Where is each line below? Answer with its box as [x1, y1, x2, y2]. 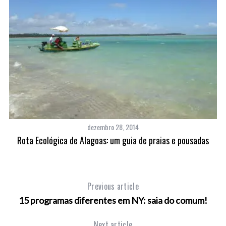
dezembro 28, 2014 [87, 121, 139, 132]
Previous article [87, 180, 139, 192]
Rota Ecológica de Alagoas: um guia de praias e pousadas [17, 133, 209, 147]
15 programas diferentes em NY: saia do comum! [19, 194, 207, 206]
